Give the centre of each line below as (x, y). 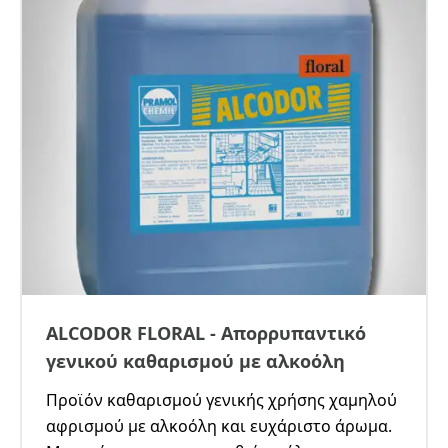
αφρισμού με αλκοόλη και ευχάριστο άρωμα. (219, 426)
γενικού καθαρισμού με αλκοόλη (195, 361)
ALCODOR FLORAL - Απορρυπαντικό (206, 333)
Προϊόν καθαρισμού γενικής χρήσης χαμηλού (221, 400)
